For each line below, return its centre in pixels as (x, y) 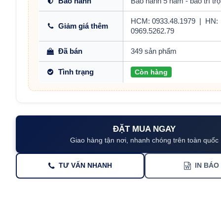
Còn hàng (151, 72)
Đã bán (71, 51)
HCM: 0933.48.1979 (163, 21)
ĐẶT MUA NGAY (145, 129)
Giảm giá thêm (83, 26)
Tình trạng (76, 72)
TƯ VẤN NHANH (86, 166)
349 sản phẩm (154, 51)
